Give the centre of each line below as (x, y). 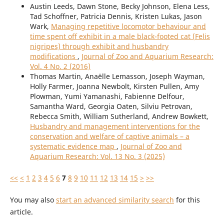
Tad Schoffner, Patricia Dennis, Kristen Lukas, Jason (116, 16)
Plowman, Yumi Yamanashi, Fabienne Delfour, (107, 96)
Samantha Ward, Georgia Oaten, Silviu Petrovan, (111, 106)
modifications (53, 56)
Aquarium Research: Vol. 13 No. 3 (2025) (97, 156)
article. (21, 211)
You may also (33, 199)
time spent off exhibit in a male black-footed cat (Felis (120, 36)
